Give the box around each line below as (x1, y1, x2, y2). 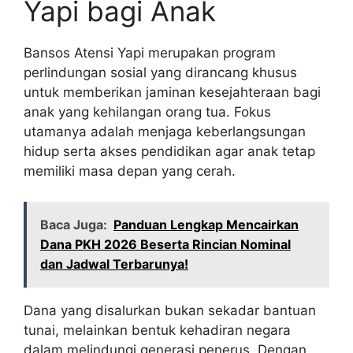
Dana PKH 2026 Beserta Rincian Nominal (40, 236, 291, 252)
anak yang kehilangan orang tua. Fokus (24, 104, 271, 121)
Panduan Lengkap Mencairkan (113, 216, 299, 232)
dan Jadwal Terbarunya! (40, 255, 188, 272)
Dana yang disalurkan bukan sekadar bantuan (24, 302, 316, 318)
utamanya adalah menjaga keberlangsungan (24, 124, 306, 140)
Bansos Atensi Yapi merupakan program (24, 45, 276, 61)
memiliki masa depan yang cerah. (24, 163, 236, 180)
